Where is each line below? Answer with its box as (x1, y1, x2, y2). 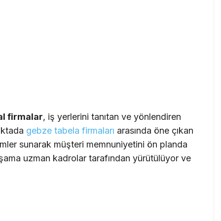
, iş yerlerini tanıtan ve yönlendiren (43, 111, 181, 122)
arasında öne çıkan (114, 125, 193, 136)
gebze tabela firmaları (26, 125, 114, 136)
